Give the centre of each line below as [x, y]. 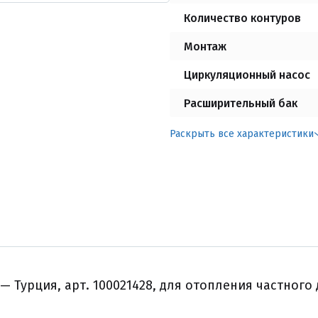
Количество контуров [242, 18]
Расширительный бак [240, 103]
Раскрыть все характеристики [241, 134]
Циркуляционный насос [247, 75]
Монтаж [205, 46]
